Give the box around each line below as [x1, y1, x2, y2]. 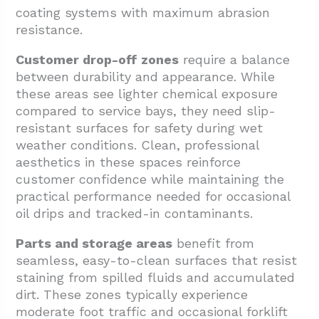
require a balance [179, 52, 291, 68]
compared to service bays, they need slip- [16, 103, 276, 119]
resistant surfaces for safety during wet [16, 120, 263, 136]
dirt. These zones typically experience [16, 287, 249, 303]
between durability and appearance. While [16, 69, 276, 85]
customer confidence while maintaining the [16, 172, 285, 187]
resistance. [16, 22, 83, 38]
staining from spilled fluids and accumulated [16, 270, 296, 286]
